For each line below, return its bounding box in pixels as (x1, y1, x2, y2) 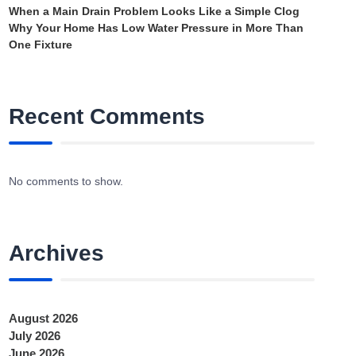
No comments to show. (9, 174, 124, 188)
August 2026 (9, 311, 79, 326)
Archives (9, 240, 105, 265)
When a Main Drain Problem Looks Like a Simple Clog (9, 4, 300, 17)
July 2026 (9, 329, 61, 343)
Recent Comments (9, 103, 206, 129)
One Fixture (9, 37, 73, 51)
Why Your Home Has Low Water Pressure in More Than (9, 21, 304, 34)
